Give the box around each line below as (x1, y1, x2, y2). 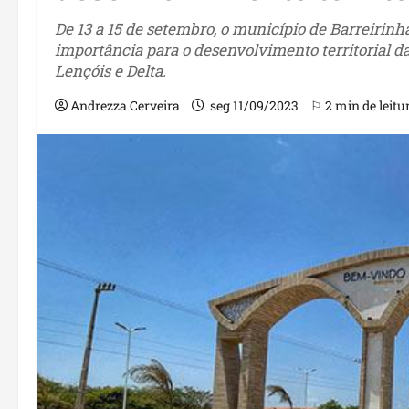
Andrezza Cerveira (70, 96, 180, 114)
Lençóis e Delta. (55, 59, 166, 81)
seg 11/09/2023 (207, 96, 301, 114)
